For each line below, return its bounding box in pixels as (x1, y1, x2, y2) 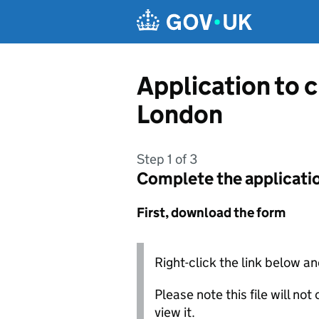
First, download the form (137, 204, 286, 221)
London (137, 98, 223, 130)
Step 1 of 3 (137, 151, 197, 167)
